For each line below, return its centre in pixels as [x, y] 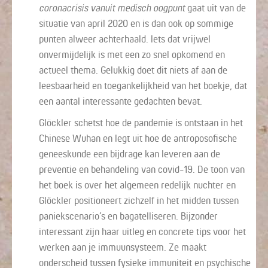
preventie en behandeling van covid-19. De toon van [142, 169]
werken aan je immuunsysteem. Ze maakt [123, 247]
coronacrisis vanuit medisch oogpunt [112, 7]
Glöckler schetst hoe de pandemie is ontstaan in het [141, 122]
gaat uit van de [215, 7]
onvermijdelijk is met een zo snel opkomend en [132, 54]
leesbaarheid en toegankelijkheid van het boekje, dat [143, 85]
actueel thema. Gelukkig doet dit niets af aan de [133, 70]
